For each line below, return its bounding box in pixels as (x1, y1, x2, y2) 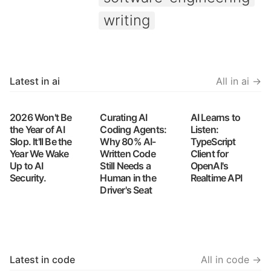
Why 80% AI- (100, 135, 156, 148)
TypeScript (190, 135, 236, 148)
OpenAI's (190, 160, 229, 172)
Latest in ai (10, 75, 60, 87)
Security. (10, 172, 46, 184)
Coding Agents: (100, 123, 167, 135)
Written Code (100, 148, 155, 160)
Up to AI (10, 160, 44, 172)
